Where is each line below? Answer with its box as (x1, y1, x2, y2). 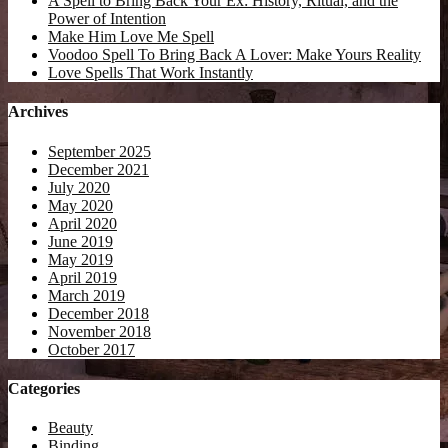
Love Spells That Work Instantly (48, 64, 253, 82)
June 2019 (48, 232, 113, 250)
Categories (8, 380, 80, 398)
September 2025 (48, 142, 151, 160)
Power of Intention (48, 10, 166, 28)
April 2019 (48, 268, 117, 286)
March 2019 (48, 286, 125, 304)
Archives (8, 103, 68, 121)
